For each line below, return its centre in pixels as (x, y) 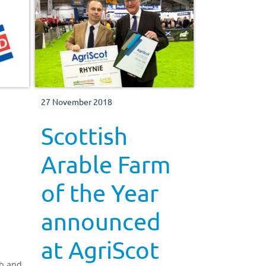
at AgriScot (100, 249)
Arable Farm (105, 164)
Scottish (84, 135)
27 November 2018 (76, 101)
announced (101, 221)
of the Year (99, 192)
